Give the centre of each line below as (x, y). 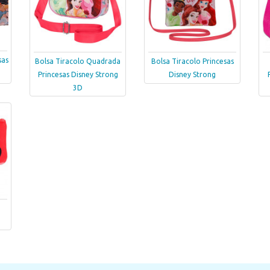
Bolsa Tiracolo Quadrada (78, 61)
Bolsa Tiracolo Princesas (192, 61)
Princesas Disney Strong (78, 75)
